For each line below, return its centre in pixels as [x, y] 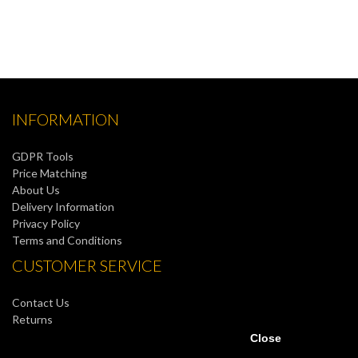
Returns [32, 319]
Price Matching [50, 173]
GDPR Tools [43, 156]
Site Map [34, 336]
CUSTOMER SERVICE [87, 265]
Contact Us [41, 302]
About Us [36, 190]
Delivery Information [63, 207]
